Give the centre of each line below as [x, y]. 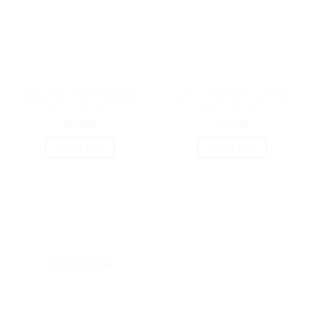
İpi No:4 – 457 [80, 108]
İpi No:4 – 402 [232, 108]
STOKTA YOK [80, 265]
